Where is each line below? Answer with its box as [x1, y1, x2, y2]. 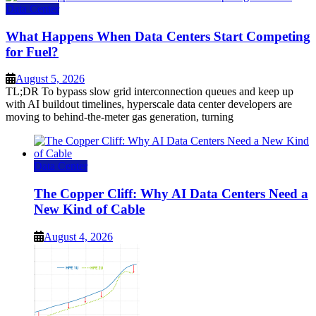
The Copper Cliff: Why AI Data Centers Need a [34, 186, 308, 202]
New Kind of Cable [34, 202, 145, 217]
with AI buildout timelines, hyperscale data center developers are [6, 98, 292, 111]
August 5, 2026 [16, 73, 85, 85]
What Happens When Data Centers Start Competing [6, 28, 310, 44]
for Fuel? [6, 44, 59, 59]
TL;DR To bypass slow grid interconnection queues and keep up [6, 85, 293, 98]
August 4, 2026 [44, 230, 113, 243]
